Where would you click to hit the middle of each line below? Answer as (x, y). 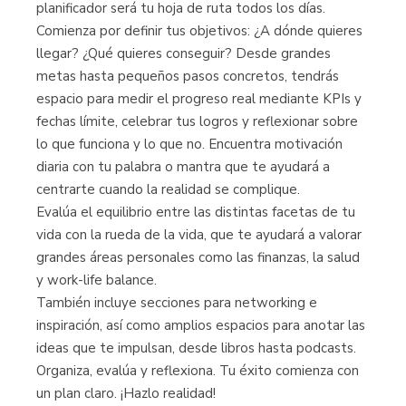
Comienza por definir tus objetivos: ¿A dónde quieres (199, 31)
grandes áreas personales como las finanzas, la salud (198, 257)
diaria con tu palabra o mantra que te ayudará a (183, 167)
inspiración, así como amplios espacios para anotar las (201, 325)
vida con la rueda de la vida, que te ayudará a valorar (199, 235)
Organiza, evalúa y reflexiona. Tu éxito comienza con (198, 371)
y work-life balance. (97, 280)
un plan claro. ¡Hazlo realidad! (126, 393)
